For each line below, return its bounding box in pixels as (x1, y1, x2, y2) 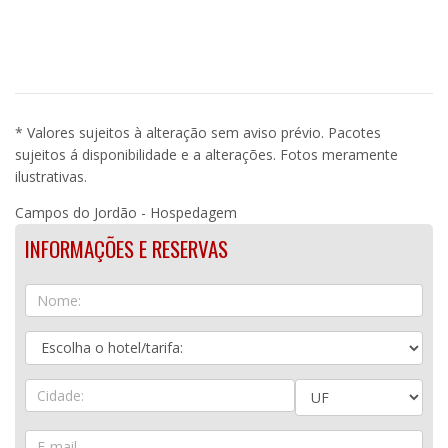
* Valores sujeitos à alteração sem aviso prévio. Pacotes (15, 122, 381, 142)
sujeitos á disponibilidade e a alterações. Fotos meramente (15, 144, 398, 164)
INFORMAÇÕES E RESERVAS (25, 232, 228, 264)
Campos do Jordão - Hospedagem (15, 202, 237, 222)
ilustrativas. (15, 166, 87, 186)
